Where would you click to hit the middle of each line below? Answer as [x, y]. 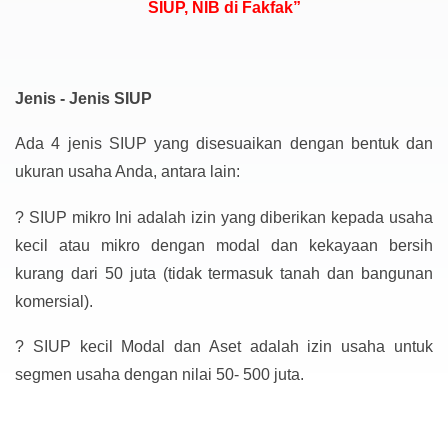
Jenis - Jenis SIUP [83, 98]
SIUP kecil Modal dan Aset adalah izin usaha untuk [233, 347]
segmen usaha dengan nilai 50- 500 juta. [159, 375]
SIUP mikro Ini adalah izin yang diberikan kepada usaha [231, 217]
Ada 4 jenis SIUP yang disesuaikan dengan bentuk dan [224, 144]
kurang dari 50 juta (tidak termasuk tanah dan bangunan [224, 273]
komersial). [54, 301]
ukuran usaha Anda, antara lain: [127, 172]
